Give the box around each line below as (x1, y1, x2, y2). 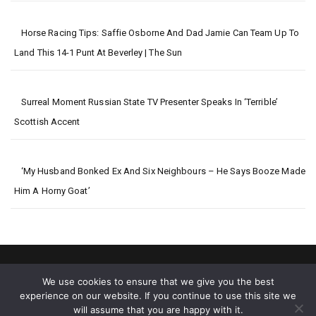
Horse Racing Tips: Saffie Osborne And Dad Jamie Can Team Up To (20, 27, 299, 38)
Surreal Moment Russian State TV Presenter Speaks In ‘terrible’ (20, 96, 278, 107)
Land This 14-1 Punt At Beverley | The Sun (14, 47, 183, 58)
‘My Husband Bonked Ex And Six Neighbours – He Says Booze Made (20, 165, 305, 176)
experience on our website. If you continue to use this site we (20, 290, 296, 301)
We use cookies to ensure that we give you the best (42, 276, 274, 287)
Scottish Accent (14, 116, 80, 127)
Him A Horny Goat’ (14, 185, 90, 196)
